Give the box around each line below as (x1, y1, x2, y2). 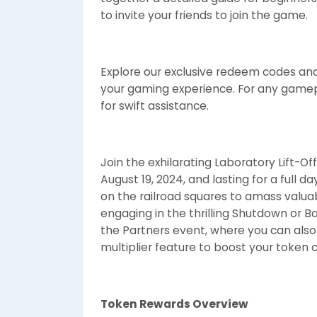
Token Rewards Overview (100, 296, 248, 311)
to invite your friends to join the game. (100, 7, 308, 23)
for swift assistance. (100, 98, 209, 113)
